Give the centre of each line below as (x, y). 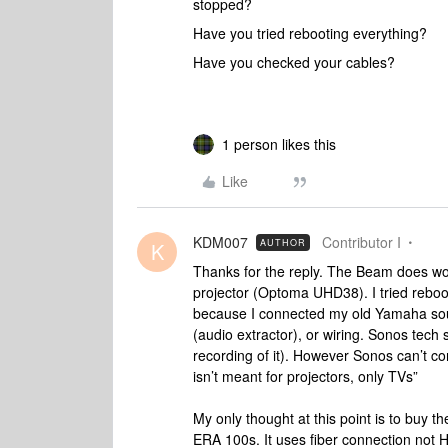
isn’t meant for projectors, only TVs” (305, 376)
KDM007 (220, 242)
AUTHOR (283, 242)
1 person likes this (279, 144)
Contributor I (361, 242)
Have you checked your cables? (294, 62)
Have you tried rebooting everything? (312, 33)
